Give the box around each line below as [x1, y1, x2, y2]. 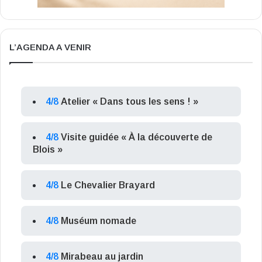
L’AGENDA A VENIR [9, 42, 91, 53]
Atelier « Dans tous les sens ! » [61, 96, 198, 107]
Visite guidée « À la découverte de [61, 132, 212, 143]
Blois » [33, 144, 63, 155]
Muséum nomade [61, 216, 136, 226]
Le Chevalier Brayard [61, 180, 155, 191]
